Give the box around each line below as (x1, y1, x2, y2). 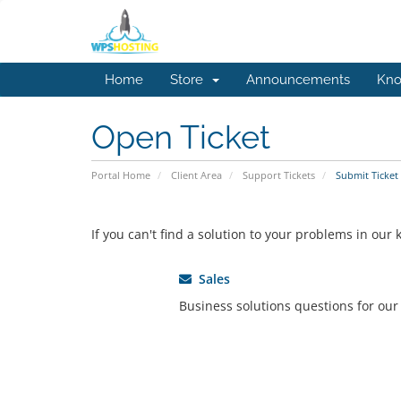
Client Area (171, 168, 222, 182)
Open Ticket (91, 118, 270, 156)
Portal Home (91, 168, 150, 182)
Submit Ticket (333, 168, 398, 182)
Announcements (246, 72, 350, 88)
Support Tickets (243, 168, 315, 182)
